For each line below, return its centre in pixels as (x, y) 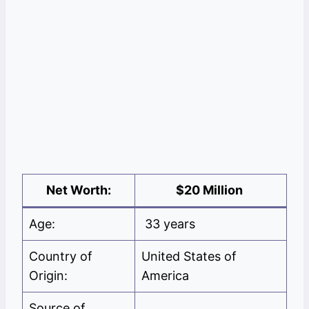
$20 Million (211, 190)
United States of (189, 257)
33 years (170, 224)
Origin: (48, 276)
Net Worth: (79, 190)
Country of (61, 257)
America (165, 276)
